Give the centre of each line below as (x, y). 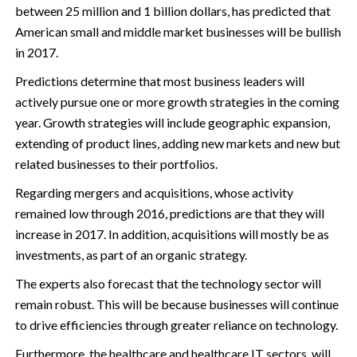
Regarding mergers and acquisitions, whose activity (154, 192)
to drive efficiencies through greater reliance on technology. (176, 324)
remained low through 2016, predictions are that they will (169, 213)
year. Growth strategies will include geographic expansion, (172, 122)
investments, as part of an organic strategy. (131, 254)
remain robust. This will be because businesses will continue (177, 304)
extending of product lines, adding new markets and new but (177, 143)
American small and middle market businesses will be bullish (178, 31)
